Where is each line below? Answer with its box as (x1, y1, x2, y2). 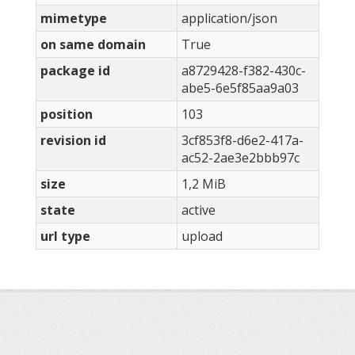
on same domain (40, 36, 146, 54)
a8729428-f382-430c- (181, 62, 306, 80)
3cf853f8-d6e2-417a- (181, 132, 303, 150)
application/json (181, 10, 277, 28)
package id (40, 62, 110, 80)
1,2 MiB (181, 175, 226, 193)
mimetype (40, 10, 107, 28)
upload (181, 227, 223, 246)
